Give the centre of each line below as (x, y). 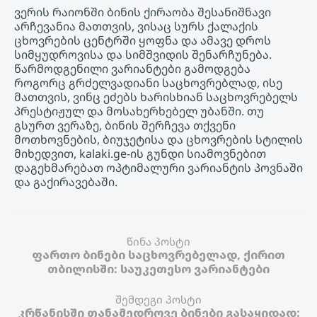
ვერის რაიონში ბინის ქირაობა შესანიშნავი (143, 12)
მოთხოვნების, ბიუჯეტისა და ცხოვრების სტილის (158, 140)
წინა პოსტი (158, 242)
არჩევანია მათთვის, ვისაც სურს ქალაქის (136, 27)
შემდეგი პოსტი (158, 300)
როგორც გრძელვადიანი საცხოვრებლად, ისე (148, 83)
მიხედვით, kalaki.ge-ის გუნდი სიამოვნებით (140, 154)
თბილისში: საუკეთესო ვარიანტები (158, 269)
